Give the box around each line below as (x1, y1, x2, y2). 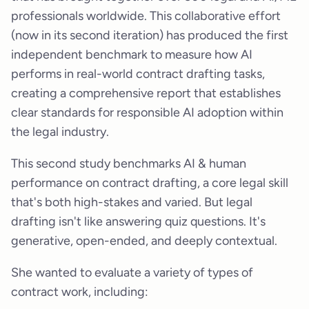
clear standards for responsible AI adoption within (11, 105, 283, 121)
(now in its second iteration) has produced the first (11, 28, 288, 43)
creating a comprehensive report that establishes (11, 86, 281, 101)
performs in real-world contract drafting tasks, (11, 66, 265, 82)
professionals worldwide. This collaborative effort (11, 8, 281, 24)
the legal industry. (11, 124, 109, 140)
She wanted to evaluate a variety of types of (11, 265, 253, 281)
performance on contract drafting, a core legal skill (11, 175, 288, 191)
